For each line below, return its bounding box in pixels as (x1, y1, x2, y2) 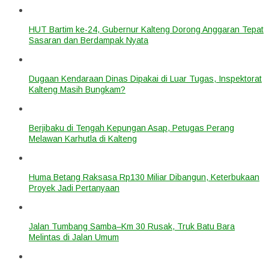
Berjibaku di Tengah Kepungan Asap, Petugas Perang (29, 122, 234, 133)
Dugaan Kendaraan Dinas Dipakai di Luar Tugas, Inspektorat (29, 73, 262, 83)
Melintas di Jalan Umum (29, 232, 119, 242)
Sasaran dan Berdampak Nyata (29, 35, 148, 45)
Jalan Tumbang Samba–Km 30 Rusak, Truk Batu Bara (29, 221, 235, 231)
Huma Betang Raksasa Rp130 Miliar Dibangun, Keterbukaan (29, 172, 259, 182)
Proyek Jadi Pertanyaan (29, 183, 119, 193)
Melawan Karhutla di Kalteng (29, 133, 137, 144)
